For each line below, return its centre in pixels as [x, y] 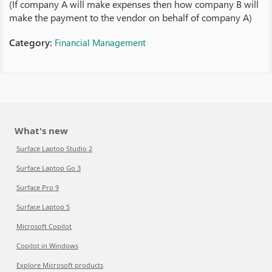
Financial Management [100, 42]
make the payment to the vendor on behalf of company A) [131, 17]
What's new [41, 131]
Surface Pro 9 [38, 187]
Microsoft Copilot [44, 226]
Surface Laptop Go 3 [49, 168]
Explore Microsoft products [60, 265]
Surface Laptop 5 [43, 207]
